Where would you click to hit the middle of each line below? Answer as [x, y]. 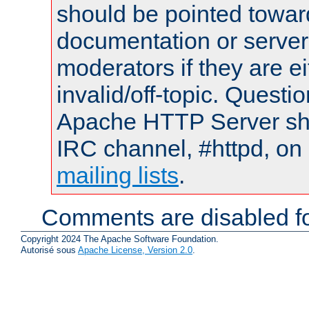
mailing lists [118, 176]
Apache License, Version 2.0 [135, 250]
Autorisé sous [49, 250]
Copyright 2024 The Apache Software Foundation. [120, 239]
